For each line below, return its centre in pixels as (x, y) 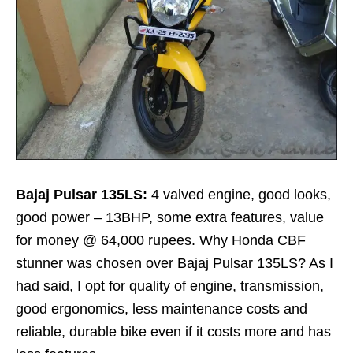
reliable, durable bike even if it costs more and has (173, 331)
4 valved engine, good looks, (241, 194)
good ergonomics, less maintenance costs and (162, 308)
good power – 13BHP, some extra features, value (170, 217)
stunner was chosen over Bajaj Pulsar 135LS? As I (175, 263)
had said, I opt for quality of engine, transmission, (170, 286)
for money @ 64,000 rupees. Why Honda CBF (161, 240)
